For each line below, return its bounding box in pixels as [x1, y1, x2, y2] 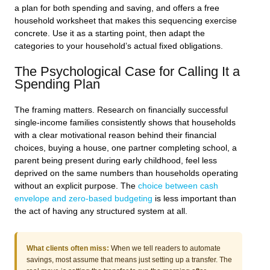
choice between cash [138, 181, 218, 191]
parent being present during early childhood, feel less [14, 156, 217, 166]
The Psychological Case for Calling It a [14, 64, 240, 80]
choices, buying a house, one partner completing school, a [14, 143, 237, 153]
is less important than [152, 194, 236, 204]
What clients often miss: [27, 245, 109, 253]
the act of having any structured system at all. [14, 207, 187, 216]
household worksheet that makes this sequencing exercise [14, 16, 237, 25]
